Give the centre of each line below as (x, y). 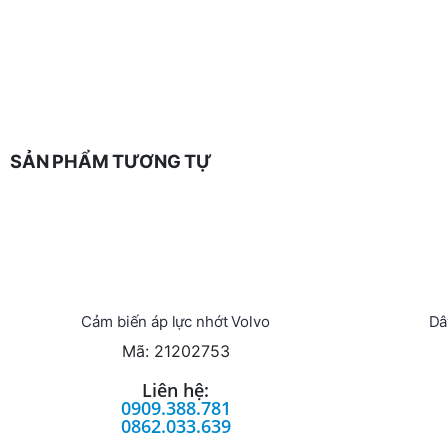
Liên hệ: (175, 390)
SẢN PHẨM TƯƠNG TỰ (111, 161)
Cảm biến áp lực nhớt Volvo (175, 321)
